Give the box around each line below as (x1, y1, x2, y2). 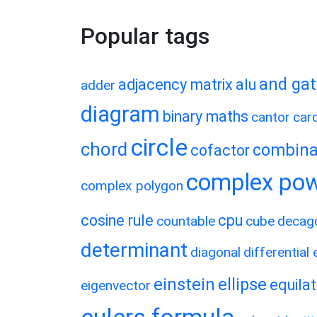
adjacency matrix (118, 76, 233, 93)
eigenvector (81, 277, 151, 294)
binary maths (163, 108, 248, 125)
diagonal (190, 244, 241, 260)
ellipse (218, 275, 267, 294)
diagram (81, 102, 160, 127)
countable (156, 213, 215, 229)
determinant (81, 238, 188, 262)
